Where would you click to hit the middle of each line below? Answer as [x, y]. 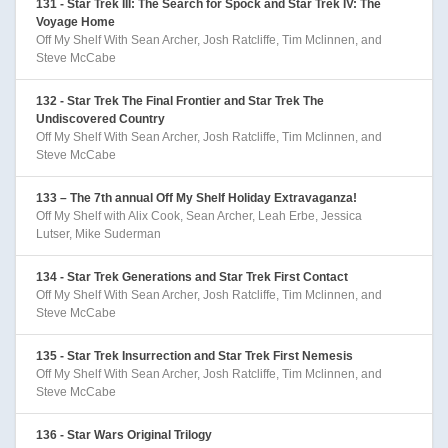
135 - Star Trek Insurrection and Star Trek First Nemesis [194, 355]
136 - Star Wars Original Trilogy [124, 434]
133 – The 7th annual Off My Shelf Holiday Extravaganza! [196, 197]
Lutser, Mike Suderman [98, 233]
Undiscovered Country [100, 118]
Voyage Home [75, 21]
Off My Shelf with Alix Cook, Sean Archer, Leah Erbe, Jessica [199, 215]
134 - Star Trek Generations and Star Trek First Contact [192, 276]
